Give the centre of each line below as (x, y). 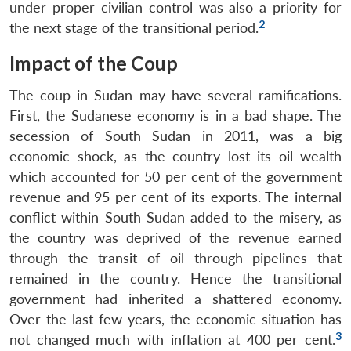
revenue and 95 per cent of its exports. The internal (175, 197)
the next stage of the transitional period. (134, 27)
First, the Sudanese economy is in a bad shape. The (175, 115)
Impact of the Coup (94, 63)
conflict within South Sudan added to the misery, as (175, 217)
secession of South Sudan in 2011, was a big (175, 136)
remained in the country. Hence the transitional (175, 278)
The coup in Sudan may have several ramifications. (175, 95)
